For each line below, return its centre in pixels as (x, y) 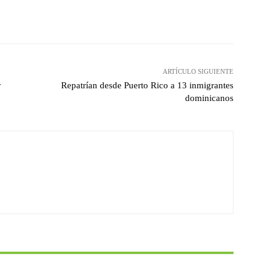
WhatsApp (162, 13)
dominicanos (209, 98)
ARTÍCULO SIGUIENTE (198, 72)
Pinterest (81, 13)
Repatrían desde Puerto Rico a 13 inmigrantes (147, 86)
